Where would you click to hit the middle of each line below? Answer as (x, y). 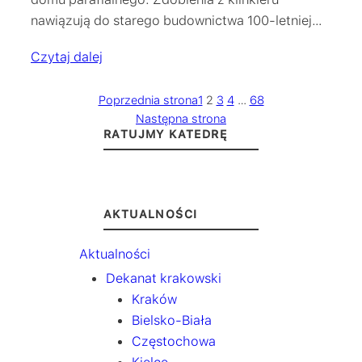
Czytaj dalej (67, 56)
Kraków (155, 299)
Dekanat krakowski (163, 278)
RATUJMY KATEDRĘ (165, 134)
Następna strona (181, 118)
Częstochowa (174, 341)
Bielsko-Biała (172, 320)
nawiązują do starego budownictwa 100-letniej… (177, 20)
